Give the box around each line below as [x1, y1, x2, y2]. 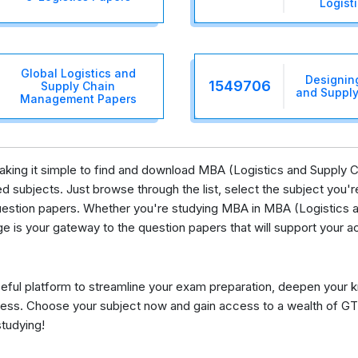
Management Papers [19, 91, 137, 105]
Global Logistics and [20, 66, 136, 80]
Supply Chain [41, 78, 115, 93]
